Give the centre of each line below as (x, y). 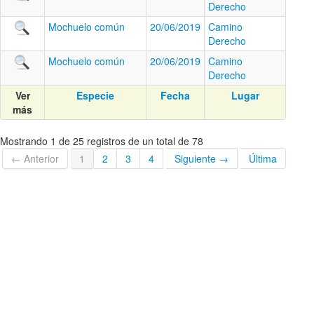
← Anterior (35, 158)
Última (263, 158)
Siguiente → (202, 158)
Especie (95, 95)
